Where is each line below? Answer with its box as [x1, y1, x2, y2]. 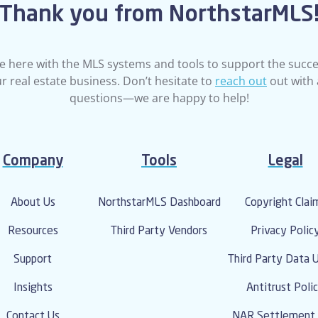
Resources [7, 226, 58, 237]
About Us [10, 197, 55, 209]
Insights [13, 283, 53, 294]
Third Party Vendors [111, 226, 207, 237]
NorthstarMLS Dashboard [97, 197, 221, 209]
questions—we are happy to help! [69, 90, 249, 106]
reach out [215, 73, 267, 89]
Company [2, 155, 63, 169]
